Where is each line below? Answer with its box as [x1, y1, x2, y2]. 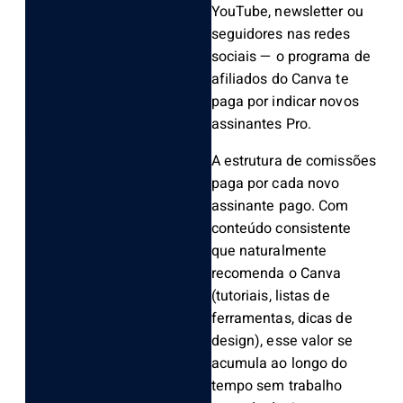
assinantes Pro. [210, 113, 312, 136]
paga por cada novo [210, 173, 340, 195]
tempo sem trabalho [210, 375, 343, 398]
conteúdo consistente [210, 218, 352, 240]
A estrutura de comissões [210, 150, 376, 173]
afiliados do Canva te [210, 68, 349, 91]
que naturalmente [210, 240, 327, 263]
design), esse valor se [210, 330, 353, 353]
